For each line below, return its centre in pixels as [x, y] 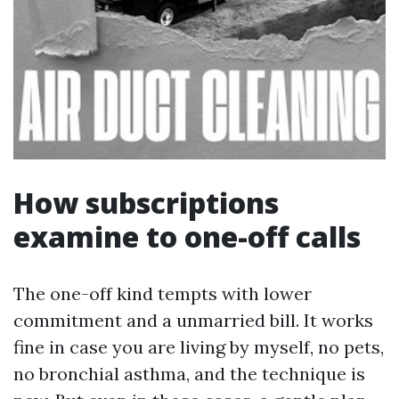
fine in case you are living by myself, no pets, [199, 347]
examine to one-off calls [187, 236]
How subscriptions [146, 203]
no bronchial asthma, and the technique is [189, 374]
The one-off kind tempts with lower [163, 293]
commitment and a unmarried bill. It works [193, 320]
